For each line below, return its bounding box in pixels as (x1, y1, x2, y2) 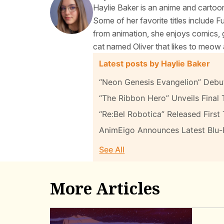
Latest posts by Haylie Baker (99, 58, 210, 69)
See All (99, 144, 125, 155)
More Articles (50, 177, 160, 199)
